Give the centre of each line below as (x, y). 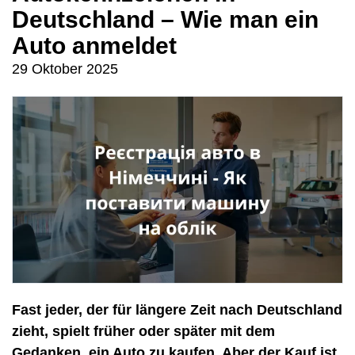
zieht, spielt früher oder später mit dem (143, 332)
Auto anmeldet (94, 46)
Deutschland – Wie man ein (165, 19)
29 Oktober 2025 (65, 69)
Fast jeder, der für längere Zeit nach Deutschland (177, 310)
